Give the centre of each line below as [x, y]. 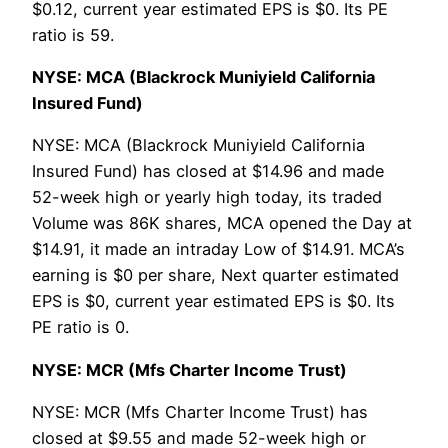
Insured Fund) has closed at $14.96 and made [208, 171]
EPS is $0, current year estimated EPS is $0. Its [213, 301]
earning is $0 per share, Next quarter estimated [215, 275]
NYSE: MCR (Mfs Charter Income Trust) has [200, 411]
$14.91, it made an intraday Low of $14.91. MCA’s [218, 249]
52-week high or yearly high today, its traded [207, 197]
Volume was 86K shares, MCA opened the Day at [222, 223]
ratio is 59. [73, 34]
